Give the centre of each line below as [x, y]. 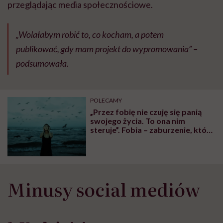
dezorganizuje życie [127, 138]
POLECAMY [106, 100]
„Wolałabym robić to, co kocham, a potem [90, 34]
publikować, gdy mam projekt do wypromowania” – [107, 49]
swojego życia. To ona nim [138, 120]
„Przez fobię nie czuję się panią [146, 111]
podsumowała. [42, 63]
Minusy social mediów [104, 189]
